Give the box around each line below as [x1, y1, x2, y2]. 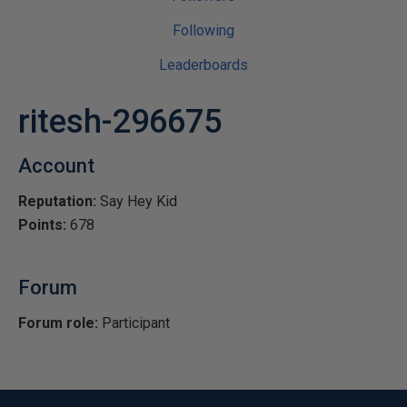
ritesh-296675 [18, 103, 222, 141]
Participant [98, 314, 170, 332]
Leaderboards [159, 56, 248, 74]
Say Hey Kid [96, 193, 177, 210]
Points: [18, 216, 66, 233]
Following [173, 22, 234, 39]
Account [18, 154, 94, 177]
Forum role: [18, 314, 98, 332]
